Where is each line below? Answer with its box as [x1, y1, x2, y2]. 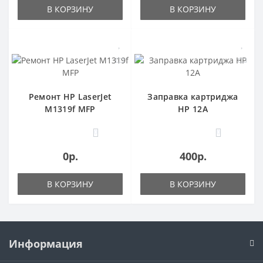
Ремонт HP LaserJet [28, 90, 112, 102]
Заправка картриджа [147, 90, 238, 102]
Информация [9, 236, 83, 251]
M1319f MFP [45, 103, 96, 114]
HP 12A [178, 103, 208, 114]
